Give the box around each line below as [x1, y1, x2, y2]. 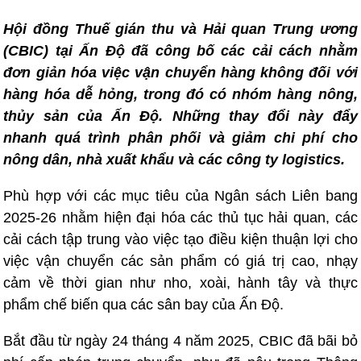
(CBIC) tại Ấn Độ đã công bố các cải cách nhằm [3, 43, 358, 59]
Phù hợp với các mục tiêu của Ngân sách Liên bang [3, 188, 358, 204]
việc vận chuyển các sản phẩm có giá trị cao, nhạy [3, 253, 358, 269]
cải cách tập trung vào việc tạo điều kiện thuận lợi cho [3, 231, 358, 247]
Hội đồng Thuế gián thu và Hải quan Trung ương [3, 21, 358, 37]
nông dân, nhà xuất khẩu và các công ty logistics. [3, 151, 350, 168]
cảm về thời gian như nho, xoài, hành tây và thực [3, 275, 358, 291]
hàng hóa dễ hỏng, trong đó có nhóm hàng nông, [3, 86, 358, 102]
